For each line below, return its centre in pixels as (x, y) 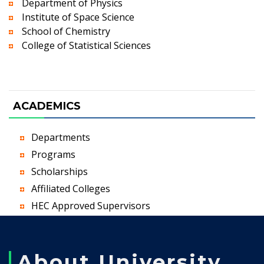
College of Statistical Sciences (86, 45)
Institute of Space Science (78, 17)
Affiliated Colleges (71, 189)
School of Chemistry (66, 31)
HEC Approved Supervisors (91, 206)
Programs (53, 154)
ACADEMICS (47, 106)
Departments (61, 137)
